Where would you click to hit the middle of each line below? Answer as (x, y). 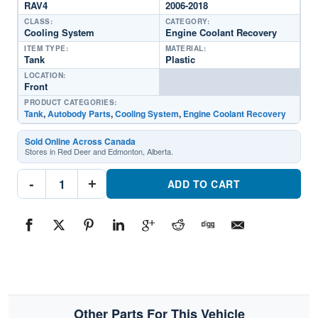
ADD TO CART (204, 184)
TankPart (66, 214)
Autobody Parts (79, 114)
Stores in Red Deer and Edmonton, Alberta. (99, 151)
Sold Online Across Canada (80, 141)
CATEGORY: (187, 21)
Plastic (180, 59)
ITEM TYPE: (46, 48)
